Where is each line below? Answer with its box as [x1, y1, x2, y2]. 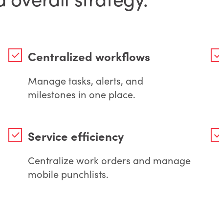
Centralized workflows [27, 47, 150, 64]
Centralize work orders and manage [27, 153, 191, 167]
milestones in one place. [27, 87, 135, 101]
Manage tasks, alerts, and [27, 73, 143, 87]
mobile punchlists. [27, 167, 109, 180]
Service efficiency [27, 127, 124, 144]
